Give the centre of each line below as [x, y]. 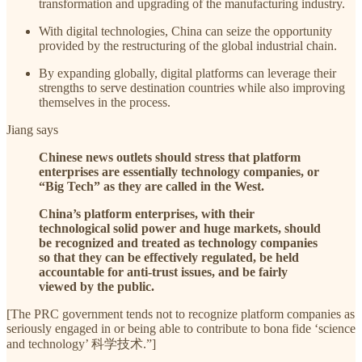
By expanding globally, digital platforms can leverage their [187, 73]
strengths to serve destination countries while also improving [192, 87]
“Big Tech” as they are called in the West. [152, 186]
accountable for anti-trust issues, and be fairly [163, 271]
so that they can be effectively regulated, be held [169, 257]
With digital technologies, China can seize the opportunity [185, 31]
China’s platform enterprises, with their [147, 213]
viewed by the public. [97, 286]
